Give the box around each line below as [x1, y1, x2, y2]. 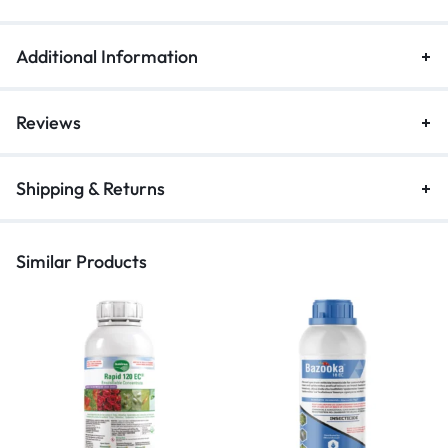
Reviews [16, 111, 81, 135]
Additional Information [16, 45, 198, 69]
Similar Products [16, 250, 147, 274]
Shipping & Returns [16, 177, 165, 201]
